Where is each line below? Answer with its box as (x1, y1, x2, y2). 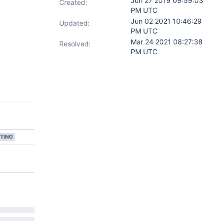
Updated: (59, 19, 90, 27)
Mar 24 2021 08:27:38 (131, 37, 203, 46)
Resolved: (59, 39, 91, 48)
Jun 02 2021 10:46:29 (131, 17, 202, 25)
